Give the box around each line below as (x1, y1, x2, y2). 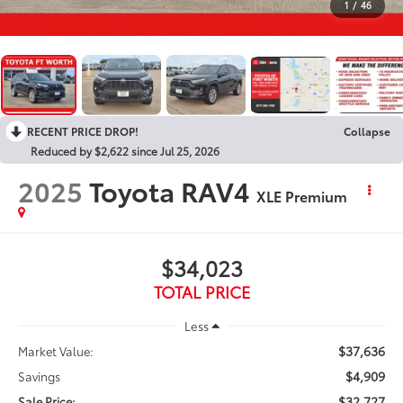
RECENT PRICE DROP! (27, 122, 139, 139)
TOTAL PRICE (153, 279, 250, 303)
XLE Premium (256, 184, 348, 206)
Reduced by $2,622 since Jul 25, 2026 (31, 142, 219, 158)
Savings (18, 367, 61, 384)
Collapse (344, 122, 390, 139)
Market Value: (18, 342, 94, 359)
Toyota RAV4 (89, 170, 251, 210)
